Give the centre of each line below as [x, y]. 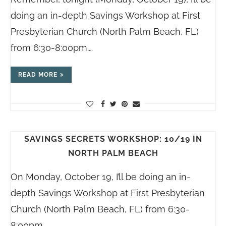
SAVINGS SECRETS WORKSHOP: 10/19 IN [113, 139]
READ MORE [38, 75]
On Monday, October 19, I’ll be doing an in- [101, 177]
